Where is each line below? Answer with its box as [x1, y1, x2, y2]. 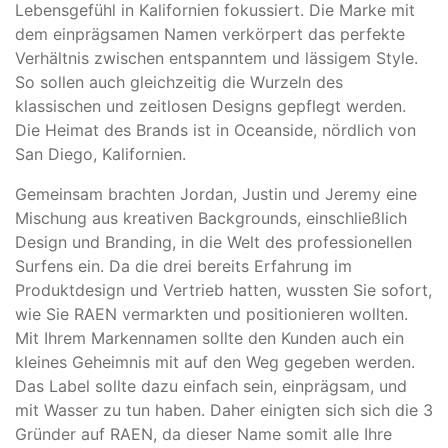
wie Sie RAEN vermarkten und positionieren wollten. [15, 304, 408, 325]
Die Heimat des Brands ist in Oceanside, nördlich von [15, 120, 416, 141]
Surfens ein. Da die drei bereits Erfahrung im [15, 256, 352, 277]
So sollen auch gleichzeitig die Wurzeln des [15, 72, 343, 93]
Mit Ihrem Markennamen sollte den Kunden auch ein [15, 328, 404, 349]
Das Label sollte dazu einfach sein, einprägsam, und [15, 376, 407, 397]
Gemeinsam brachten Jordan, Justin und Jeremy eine [15, 184, 417, 205]
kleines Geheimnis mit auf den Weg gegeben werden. [15, 352, 415, 373]
